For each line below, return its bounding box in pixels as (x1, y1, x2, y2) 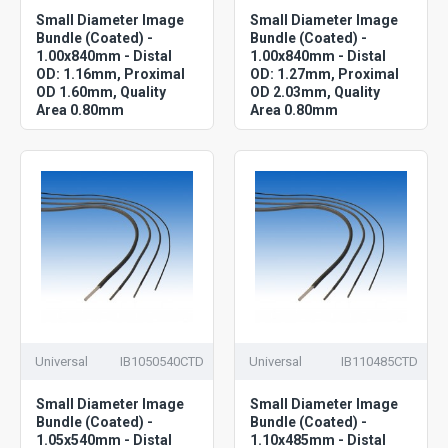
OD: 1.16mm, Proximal (36, 65, 185, 82)
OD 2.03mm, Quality (249, 83, 380, 100)
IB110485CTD (340, 353, 418, 369)
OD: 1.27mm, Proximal (249, 65, 399, 82)
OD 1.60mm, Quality (36, 83, 166, 100)
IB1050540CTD (119, 353, 204, 369)
